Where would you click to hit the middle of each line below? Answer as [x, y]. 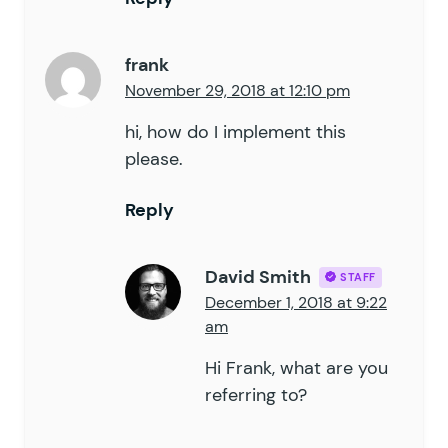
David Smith [258, 276]
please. [154, 158]
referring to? [256, 394]
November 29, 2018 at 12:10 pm [237, 90]
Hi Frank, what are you [296, 367]
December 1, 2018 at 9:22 [296, 302]
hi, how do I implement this [235, 131]
